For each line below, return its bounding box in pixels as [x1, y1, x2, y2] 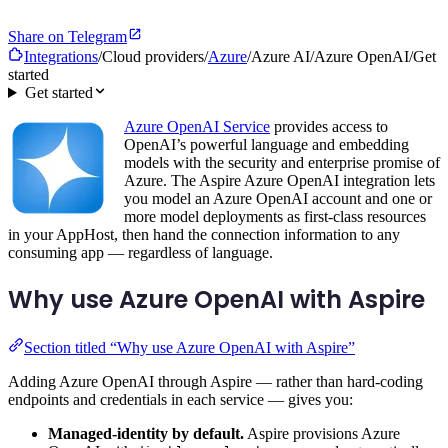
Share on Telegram [8, 28, 127, 46]
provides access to [270, 118, 388, 136]
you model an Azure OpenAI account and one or [124, 190, 432, 208]
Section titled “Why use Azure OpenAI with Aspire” [24, 338, 355, 356]
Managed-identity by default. [48, 424, 244, 442]
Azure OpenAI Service [124, 118, 270, 136]
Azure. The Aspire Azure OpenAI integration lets [124, 172, 435, 190]
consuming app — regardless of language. [8, 244, 273, 262]
